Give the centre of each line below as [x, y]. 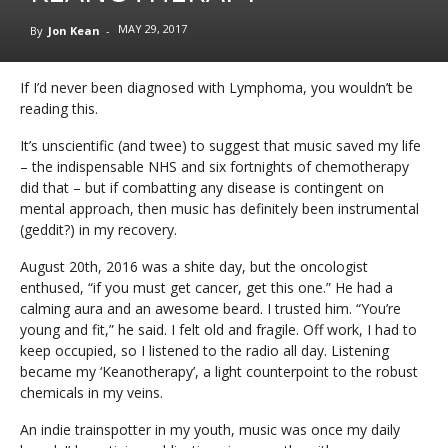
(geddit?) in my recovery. [98, 229]
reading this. [59, 108]
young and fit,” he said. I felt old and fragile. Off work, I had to [218, 329]
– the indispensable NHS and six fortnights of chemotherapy [214, 166]
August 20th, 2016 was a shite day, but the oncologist [194, 266]
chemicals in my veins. [91, 392]
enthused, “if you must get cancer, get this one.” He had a [206, 287]
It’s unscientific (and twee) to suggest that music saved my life [220, 145]
